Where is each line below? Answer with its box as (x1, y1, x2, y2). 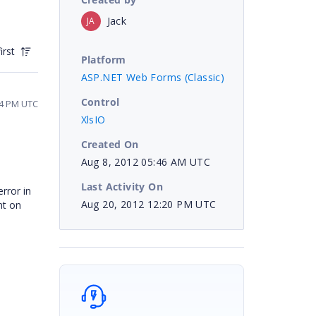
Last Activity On (80, 179, 163, 193)
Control (80, 95, 120, 109)
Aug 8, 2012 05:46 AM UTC (80, 154, 211, 169)
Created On (80, 137, 139, 151)
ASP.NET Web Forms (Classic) (80, 70, 225, 84)
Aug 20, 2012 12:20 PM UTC (80, 197, 217, 211)
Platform (80, 52, 126, 66)
